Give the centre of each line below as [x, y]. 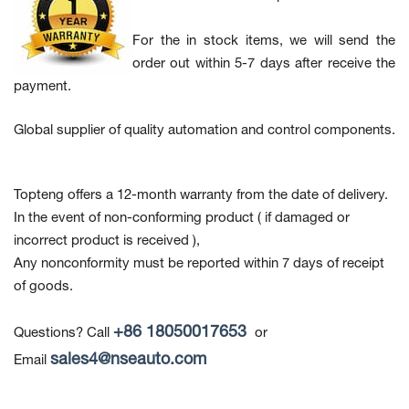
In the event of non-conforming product [136, 219]
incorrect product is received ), [107, 241]
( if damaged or [304, 219]
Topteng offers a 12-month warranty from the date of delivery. [201, 196]
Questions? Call [63, 334]
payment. [42, 87]
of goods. [43, 287]
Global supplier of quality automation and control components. [204, 131]
